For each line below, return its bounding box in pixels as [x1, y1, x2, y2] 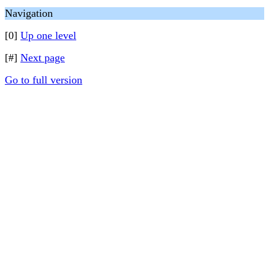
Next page [20, 52, 65, 64]
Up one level [20, 29, 76, 41]
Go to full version [5, 74, 82, 86]
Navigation [5, 7, 53, 19]
